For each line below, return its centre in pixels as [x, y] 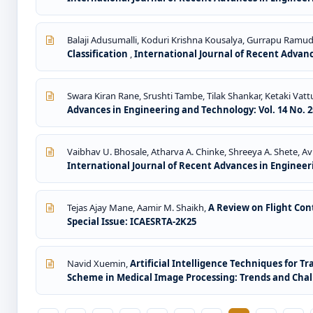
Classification [99, 54]
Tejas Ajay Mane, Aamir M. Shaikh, [138, 208]
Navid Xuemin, [99, 263]
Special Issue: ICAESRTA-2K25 [132, 221]
